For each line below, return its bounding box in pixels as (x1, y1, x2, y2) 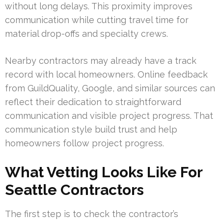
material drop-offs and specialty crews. (5, 28, 168, 39)
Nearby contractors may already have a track (5, 55, 196, 66)
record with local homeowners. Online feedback (5, 69, 208, 80)
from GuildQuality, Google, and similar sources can (5, 82, 215, 93)
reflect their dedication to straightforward (5, 96, 181, 107)
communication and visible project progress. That (5, 110, 213, 121)
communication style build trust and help (5, 124, 177, 135)
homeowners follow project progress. (5, 137, 164, 148)
